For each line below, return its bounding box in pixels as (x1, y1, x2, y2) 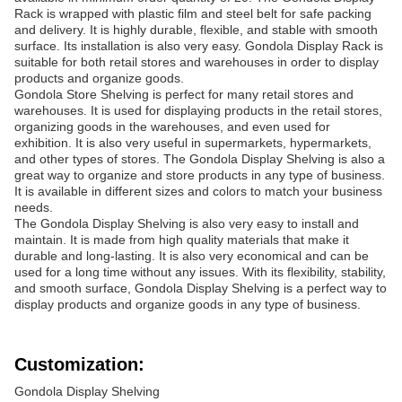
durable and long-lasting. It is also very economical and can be (14, 249, 369, 263)
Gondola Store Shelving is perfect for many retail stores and (14, 87, 354, 101)
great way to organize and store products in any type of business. (14, 168, 385, 182)
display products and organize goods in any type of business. (14, 297, 361, 311)
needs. (14, 200, 53, 214)
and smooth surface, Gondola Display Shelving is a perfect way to (14, 281, 387, 295)
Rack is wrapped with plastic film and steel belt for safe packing (14, 6, 371, 21)
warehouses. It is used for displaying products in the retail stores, (14, 103, 382, 118)
